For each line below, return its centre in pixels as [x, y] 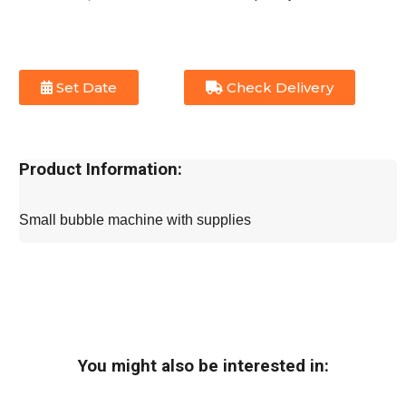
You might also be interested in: [203, 366]
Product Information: [101, 170]
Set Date [85, 88]
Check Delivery [279, 88]
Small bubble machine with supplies [135, 219]
